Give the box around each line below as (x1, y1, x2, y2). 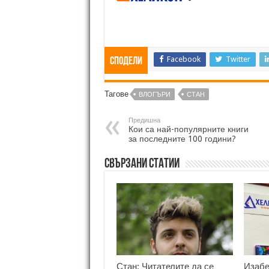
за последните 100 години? (128, 133, 236, 144)
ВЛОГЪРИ (138, 90, 171, 98)
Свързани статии (104, 157, 180, 171)
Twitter (225, 54, 250, 64)
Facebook (166, 54, 201, 64)
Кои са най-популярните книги (128, 124, 249, 134)
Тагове (104, 89, 128, 98)
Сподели (109, 55, 142, 67)
